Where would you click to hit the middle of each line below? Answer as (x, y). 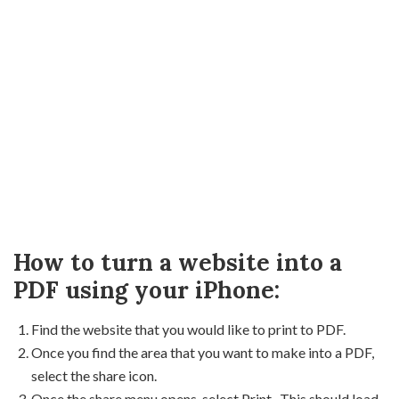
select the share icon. (94, 375)
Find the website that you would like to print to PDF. (188, 329)
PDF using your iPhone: (147, 289)
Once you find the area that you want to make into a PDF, (203, 352)
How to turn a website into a (178, 262)
